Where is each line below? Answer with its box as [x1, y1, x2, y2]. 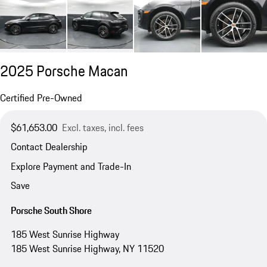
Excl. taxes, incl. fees [61, 120, 144, 135]
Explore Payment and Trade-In [10, 159, 131, 173]
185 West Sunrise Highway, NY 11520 [10, 241, 164, 256]
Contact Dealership [10, 139, 88, 154]
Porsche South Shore [10, 203, 92, 218]
